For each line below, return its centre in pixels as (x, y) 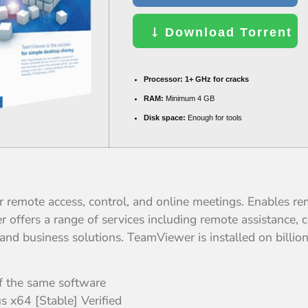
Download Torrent (226, 32)
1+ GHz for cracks (216, 79)
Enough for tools (214, 117)
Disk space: (165, 117)
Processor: (163, 79)
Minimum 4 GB (189, 98)
